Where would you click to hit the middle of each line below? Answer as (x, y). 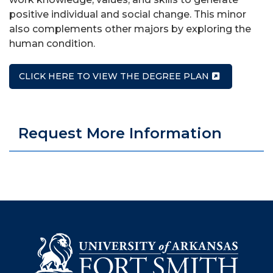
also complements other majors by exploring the (130, 29)
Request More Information (120, 133)
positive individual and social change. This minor (128, 14)
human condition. (52, 44)
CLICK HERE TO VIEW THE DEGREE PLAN (114, 76)
